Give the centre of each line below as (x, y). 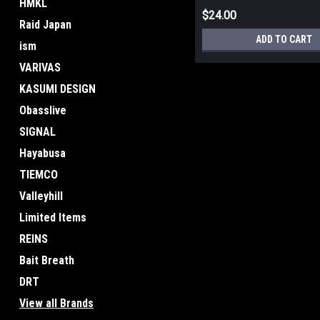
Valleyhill (41, 196)
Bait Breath (47, 260)
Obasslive (43, 110)
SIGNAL (37, 132)
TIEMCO (39, 175)
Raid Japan (45, 25)
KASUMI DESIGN (57, 89)
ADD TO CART (284, 40)
